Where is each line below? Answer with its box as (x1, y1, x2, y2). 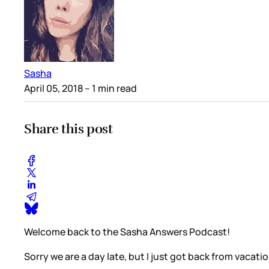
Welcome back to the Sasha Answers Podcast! (24, 225, 230, 239)
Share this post (24, 120, 113, 137)
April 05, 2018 (24, 81, 83, 95)
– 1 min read (83, 81, 137, 95)
